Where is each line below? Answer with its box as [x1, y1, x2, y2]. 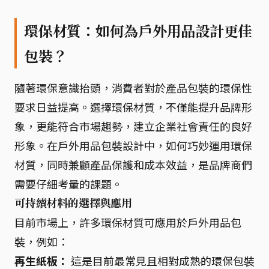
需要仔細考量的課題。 [14, 176, 122, 192]
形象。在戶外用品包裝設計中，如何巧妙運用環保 [14, 138, 252, 153]
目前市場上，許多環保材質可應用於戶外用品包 [14, 214, 241, 230]
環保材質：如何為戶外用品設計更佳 [24, 21, 253, 40]
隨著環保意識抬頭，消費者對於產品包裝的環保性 [14, 80, 252, 95]
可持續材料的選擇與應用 [14, 196, 133, 210]
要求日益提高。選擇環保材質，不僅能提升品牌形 [14, 99, 252, 115]
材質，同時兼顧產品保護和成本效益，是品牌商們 [14, 157, 252, 172]
